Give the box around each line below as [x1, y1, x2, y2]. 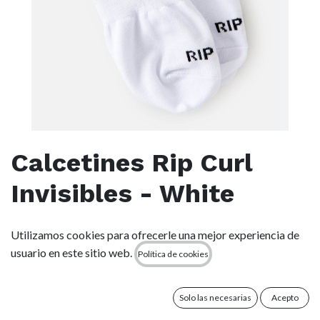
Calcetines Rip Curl [11, 147, 252, 178]
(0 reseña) [78, 217, 122, 230]
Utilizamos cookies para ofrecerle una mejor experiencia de [11, 227, 299, 241]
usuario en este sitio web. [11, 245, 132, 259]
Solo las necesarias [179, 292, 252, 304]
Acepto [271, 292, 299, 304]
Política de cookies [138, 248, 209, 259]
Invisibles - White [11, 178, 234, 209]
